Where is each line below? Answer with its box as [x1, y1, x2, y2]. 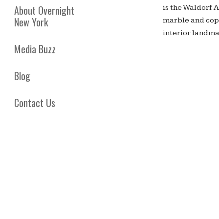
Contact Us [14, 95, 55, 110]
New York [14, 15, 48, 30]
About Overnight [14, 3, 74, 18]
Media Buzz [14, 42, 56, 57]
